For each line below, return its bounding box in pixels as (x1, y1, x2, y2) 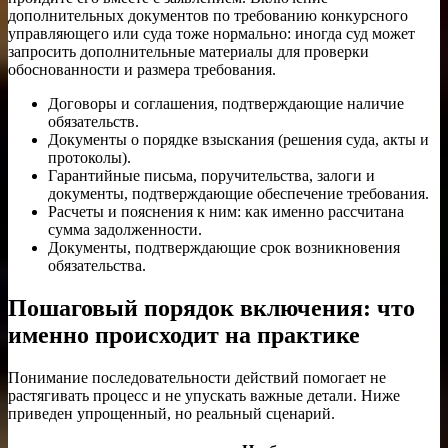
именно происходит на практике (8, 322, 360, 349)
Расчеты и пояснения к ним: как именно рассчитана (48, 203, 404, 221)
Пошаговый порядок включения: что (8, 295, 415, 322)
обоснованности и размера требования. (8, 61, 276, 79)
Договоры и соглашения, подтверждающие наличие (48, 95, 404, 113)
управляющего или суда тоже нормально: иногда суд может (8, 25, 415, 43)
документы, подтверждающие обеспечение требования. (48, 185, 429, 203)
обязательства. (48, 257, 146, 275)
